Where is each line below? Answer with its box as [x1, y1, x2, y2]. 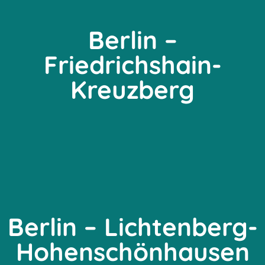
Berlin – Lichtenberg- [7, 211, 258, 243]
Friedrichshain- [43, 49, 222, 81]
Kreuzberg [70, 74, 195, 106]
